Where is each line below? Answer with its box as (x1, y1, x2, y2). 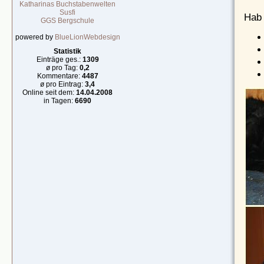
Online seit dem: (22, 88, 77, 97)
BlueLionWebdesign (55, 33, 120, 41)
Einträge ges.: (37, 55, 82, 64)
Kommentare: (37, 72, 82, 80)
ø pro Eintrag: (40, 80, 85, 88)
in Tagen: (44, 97, 75, 105)
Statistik (54, 47, 82, 55)
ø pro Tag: (46, 64, 80, 72)
